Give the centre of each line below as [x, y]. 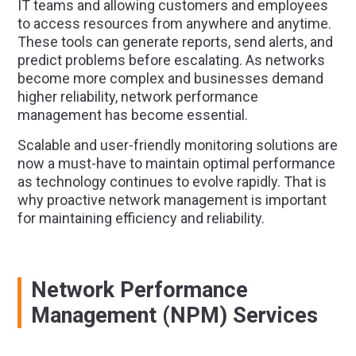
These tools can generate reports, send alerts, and [175, 42]
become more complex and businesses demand [170, 78]
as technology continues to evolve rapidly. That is [172, 182]
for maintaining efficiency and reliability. [141, 218]
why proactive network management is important [172, 200]
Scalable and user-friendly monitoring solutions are [177, 145]
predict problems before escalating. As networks [171, 60]
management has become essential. [132, 115]
